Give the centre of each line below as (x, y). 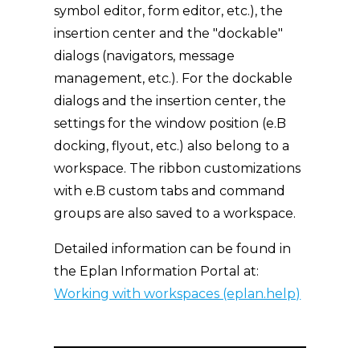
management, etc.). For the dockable (174, 78)
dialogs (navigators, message (145, 56)
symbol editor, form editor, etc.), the (169, 11)
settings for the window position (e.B (170, 123)
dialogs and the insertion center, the (170, 101)
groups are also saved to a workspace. (175, 213)
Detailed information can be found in (173, 249)
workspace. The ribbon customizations (178, 168)
